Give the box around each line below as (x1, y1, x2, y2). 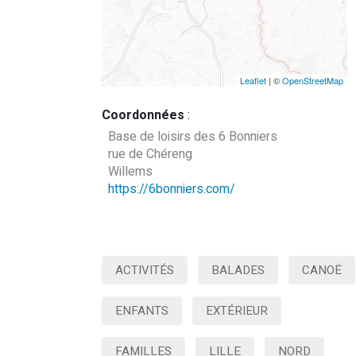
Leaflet (240, 74, 266, 87)
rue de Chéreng (107, 145, 192, 164)
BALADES (211, 261, 265, 279)
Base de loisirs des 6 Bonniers (107, 127, 277, 146)
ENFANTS (114, 302, 168, 319)
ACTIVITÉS (114, 261, 174, 279)
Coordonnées (101, 106, 184, 125)
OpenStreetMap (282, 74, 343, 87)
